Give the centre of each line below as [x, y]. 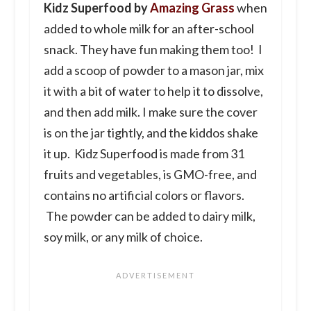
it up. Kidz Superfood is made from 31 [144, 153]
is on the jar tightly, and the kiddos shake [151, 132]
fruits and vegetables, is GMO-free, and [150, 174]
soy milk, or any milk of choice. [123, 236]
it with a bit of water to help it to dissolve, [153, 91]
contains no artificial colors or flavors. [144, 195]
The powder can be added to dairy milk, [149, 216]
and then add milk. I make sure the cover [150, 111]
